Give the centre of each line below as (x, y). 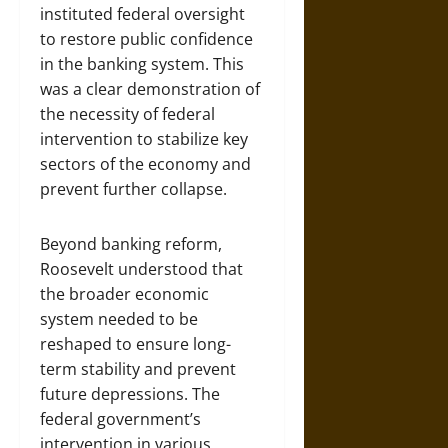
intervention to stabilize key (144, 139)
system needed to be (119, 319)
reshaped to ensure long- (135, 344)
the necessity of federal (127, 114)
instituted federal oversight (142, 14)
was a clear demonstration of (150, 89)
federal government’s (120, 419)
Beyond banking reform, (131, 244)
